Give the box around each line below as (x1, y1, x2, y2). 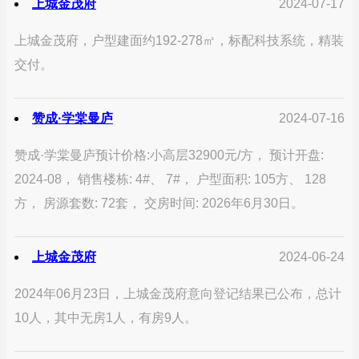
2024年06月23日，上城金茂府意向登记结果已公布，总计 (14, 287, 341, 301)
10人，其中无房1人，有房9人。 (14, 311, 197, 325)
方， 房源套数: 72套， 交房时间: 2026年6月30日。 (14, 196, 304, 211)
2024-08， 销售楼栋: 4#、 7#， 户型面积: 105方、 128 (14, 172, 326, 187)
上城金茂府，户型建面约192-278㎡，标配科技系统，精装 (14, 34, 344, 48)
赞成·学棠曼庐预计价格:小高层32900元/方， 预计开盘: (14, 148, 324, 163)
